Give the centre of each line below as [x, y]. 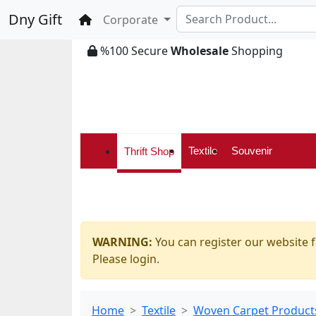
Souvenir [252, 151]
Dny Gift [35, 19]
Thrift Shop [149, 151]
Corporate [132, 20]
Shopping [256, 51]
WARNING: [122, 242]
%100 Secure [134, 51]
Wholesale [200, 51]
